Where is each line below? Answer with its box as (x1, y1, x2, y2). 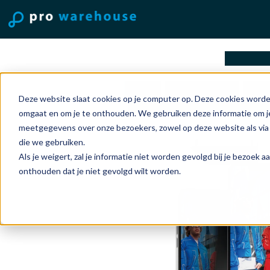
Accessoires (173, 82, 231, 96)
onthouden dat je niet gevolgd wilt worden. (18, 165, 181, 176)
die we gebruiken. (18, 136, 85, 147)
